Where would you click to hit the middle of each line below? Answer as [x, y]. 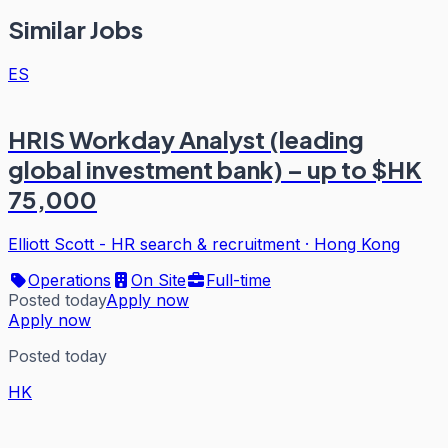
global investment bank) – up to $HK [215, 169]
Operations [69, 280]
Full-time [238, 280]
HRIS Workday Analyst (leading [186, 139]
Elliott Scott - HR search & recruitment [154, 244]
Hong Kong [357, 244]
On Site [158, 280]
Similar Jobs [75, 29]
